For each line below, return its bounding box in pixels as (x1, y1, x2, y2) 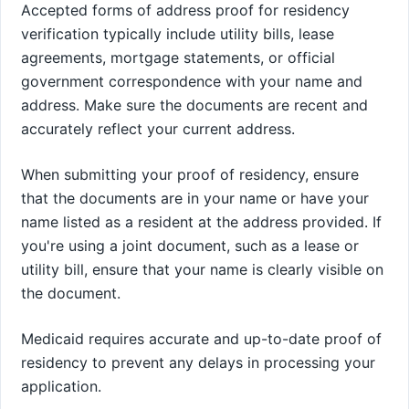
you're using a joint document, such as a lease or (21, 236, 359, 255)
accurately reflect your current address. (21, 119, 295, 138)
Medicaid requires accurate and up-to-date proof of (21, 329, 382, 348)
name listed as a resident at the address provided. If (21, 212, 382, 231)
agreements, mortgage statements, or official (21, 47, 335, 67)
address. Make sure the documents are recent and (21, 95, 368, 114)
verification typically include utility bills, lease (21, 24, 334, 43)
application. (21, 376, 101, 395)
